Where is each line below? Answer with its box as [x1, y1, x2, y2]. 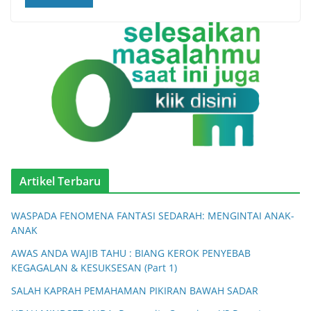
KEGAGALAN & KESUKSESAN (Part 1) [11, 260, 177, 274]
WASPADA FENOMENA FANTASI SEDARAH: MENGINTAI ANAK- [11, 208, 294, 222]
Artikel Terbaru [19, 173, 101, 189]
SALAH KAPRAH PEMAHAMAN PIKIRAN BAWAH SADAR [11, 283, 258, 297]
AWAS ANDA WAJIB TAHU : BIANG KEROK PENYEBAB [11, 246, 251, 260]
